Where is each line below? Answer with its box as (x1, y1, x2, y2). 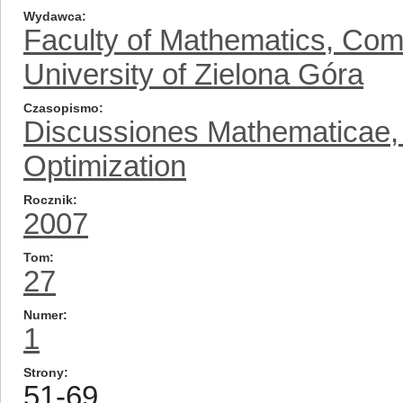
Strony (23, 365, 64, 380)
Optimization (23, 149, 186, 183)
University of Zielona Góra (23, 58, 363, 91)
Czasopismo (23, 101, 99, 115)
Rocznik (23, 193, 73, 207)
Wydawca (23, 9, 82, 23)
